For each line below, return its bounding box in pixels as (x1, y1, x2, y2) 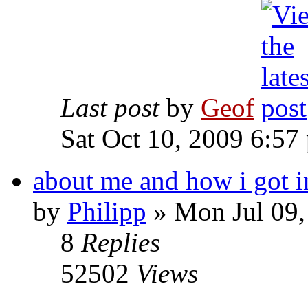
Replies (81, 228, 160, 258)
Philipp (67, 197, 146, 227)
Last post (60, 93, 159, 123)
